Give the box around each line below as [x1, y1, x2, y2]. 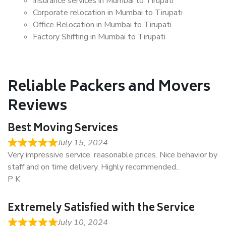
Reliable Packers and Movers [8, 75, 210, 100]
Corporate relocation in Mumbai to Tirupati [33, 7, 183, 18]
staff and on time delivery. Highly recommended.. [8, 161, 179, 173]
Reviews [8, 94, 67, 119]
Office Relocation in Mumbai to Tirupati [33, 19, 172, 30]
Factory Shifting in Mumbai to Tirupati [33, 31, 165, 42]
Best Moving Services [8, 120, 118, 138]
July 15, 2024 [58, 137, 108, 148]
